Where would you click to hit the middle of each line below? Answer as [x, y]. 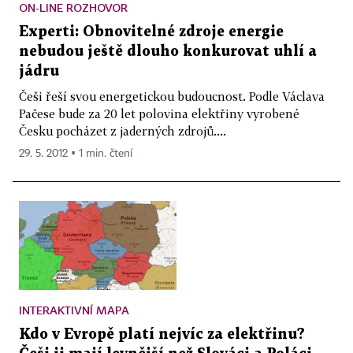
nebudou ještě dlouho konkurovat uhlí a [168, 52]
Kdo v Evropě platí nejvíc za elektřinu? [162, 334]
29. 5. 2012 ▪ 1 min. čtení [76, 154]
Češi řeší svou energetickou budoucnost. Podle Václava [172, 97]
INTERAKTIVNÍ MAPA [74, 310]
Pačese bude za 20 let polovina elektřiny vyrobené [159, 114]
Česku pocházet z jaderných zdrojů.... [123, 131]
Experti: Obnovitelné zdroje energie [151, 32]
